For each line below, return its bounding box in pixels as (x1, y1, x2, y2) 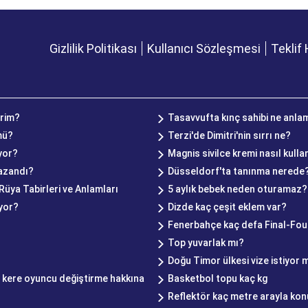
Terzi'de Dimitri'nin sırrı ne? (168, 130, 291, 141)
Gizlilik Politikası (49, 41, 137, 56)
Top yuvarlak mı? (168, 237, 244, 248)
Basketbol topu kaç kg (168, 273, 267, 284)
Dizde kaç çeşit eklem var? (168, 201, 287, 212)
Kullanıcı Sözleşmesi (147, 41, 261, 56)
